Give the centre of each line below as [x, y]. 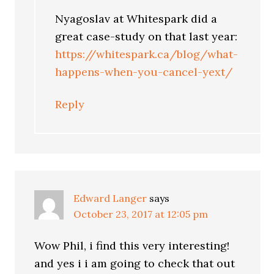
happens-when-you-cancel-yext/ [144, 72]
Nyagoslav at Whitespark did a [136, 19]
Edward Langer [110, 198]
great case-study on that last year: [146, 37]
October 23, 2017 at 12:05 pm [141, 214]
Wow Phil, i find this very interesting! [132, 246]
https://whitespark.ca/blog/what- [147, 54]
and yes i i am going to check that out [135, 264]
